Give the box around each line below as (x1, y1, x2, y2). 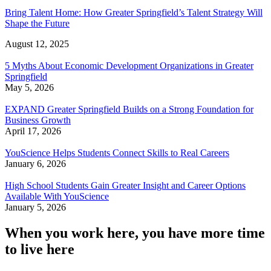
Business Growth (5, 115, 71, 126)
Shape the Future (5, 18, 70, 29)
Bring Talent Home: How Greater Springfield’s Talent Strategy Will (5, 7, 263, 18)
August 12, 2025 (5, 39, 69, 50)
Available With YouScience (5, 191, 109, 202)
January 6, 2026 (5, 158, 66, 169)
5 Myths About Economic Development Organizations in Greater (5, 60, 253, 71)
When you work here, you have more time (5, 225, 265, 241)
